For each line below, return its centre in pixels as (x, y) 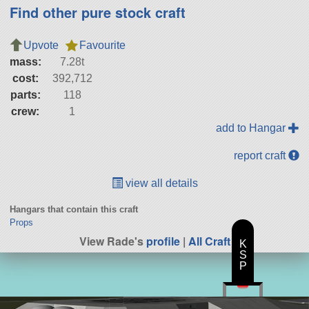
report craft (261, 156)
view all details (160, 183)
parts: (25, 95)
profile (163, 241)
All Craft (209, 241)
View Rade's (112, 241)
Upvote (41, 46)
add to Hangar (252, 128)
